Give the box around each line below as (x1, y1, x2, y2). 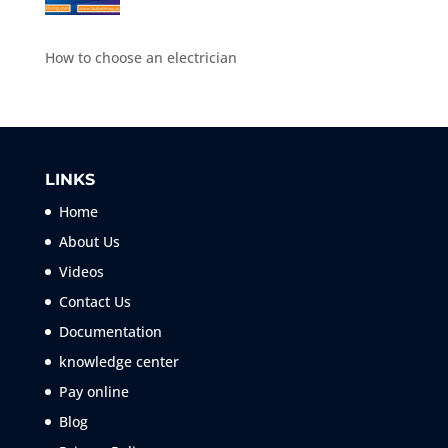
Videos (58, 262, 104, 282)
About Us (58, 232, 120, 252)
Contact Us (58, 292, 131, 312)
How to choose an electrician (44, 48, 237, 68)
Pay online (58, 382, 129, 402)
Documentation (58, 322, 162, 342)
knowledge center (58, 352, 179, 372)
